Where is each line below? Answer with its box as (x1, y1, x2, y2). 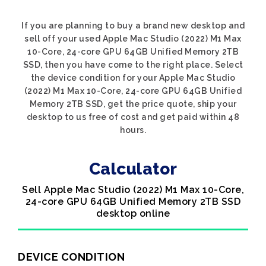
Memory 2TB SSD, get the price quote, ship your (29, 99, 237, 109)
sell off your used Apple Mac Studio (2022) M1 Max (24, 34, 242, 43)
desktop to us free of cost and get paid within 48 (26, 112, 240, 122)
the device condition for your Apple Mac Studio (30, 73, 236, 83)
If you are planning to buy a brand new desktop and (21, 21, 245, 30)
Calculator (88, 159, 178, 179)
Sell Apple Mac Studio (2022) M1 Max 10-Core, (22, 184, 244, 195)
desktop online (96, 208, 170, 219)
